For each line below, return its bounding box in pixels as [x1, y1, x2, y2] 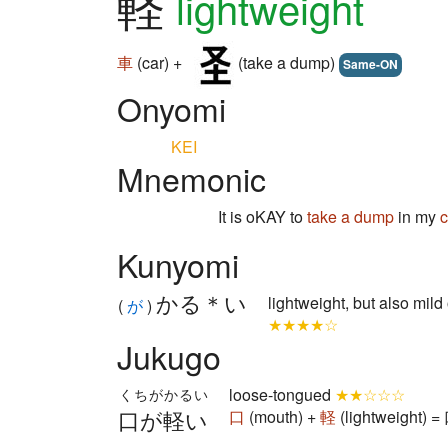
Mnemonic [117, 155, 266, 201]
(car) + [133, 51, 186, 75]
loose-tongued [229, 383, 335, 406]
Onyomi [117, 85, 226, 131]
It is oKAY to [218, 205, 307, 228]
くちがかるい [118, 384, 208, 404]
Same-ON [343, 55, 398, 74]
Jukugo [117, 333, 221, 379]
